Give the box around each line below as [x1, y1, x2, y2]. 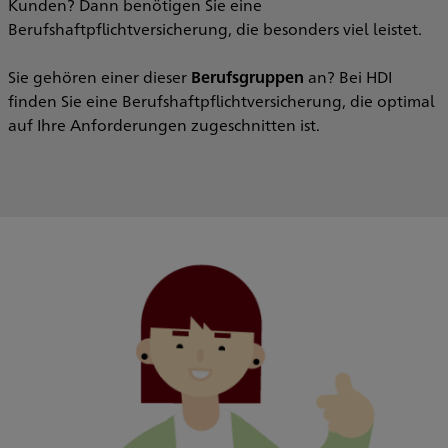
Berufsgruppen [191, 66, 304, 87]
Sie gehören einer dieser [8, 66, 191, 87]
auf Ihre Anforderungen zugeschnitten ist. [8, 114, 320, 135]
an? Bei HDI [304, 66, 392, 87]
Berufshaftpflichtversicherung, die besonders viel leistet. [8, 18, 422, 39]
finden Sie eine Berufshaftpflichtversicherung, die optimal [8, 90, 435, 111]
